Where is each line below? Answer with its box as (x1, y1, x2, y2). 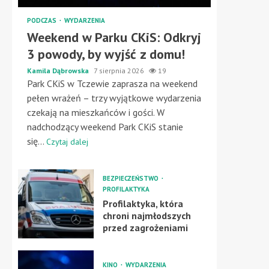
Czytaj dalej (46, 136, 88, 147)
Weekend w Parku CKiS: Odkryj (27, 29, 201, 46)
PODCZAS (27, 16, 58, 25)
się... (27, 135, 46, 147)
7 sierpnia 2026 (94, 66, 146, 75)
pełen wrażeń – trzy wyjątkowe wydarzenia (27, 92, 201, 104)
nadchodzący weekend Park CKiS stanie (27, 121, 183, 133)
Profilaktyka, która (102, 198, 183, 210)
